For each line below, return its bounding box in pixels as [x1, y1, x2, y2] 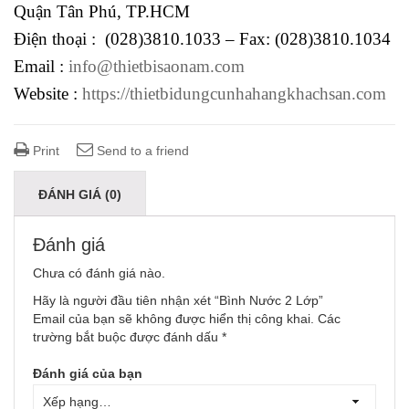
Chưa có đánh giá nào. [33, 265, 165, 280]
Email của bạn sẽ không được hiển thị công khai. [33, 310, 314, 326]
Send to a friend [93, 142, 189, 158]
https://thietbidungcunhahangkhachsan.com [82, 83, 386, 103]
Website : [14, 83, 82, 103]
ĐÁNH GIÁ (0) [38, 186, 121, 202]
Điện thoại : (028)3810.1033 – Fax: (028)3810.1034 [14, 28, 391, 48]
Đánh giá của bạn [33, 365, 142, 381]
